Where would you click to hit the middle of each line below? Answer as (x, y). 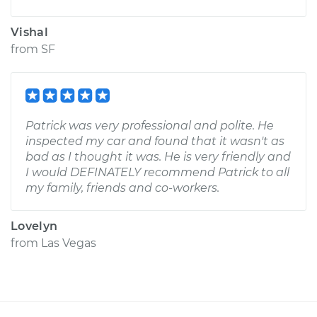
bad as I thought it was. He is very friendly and (158, 157)
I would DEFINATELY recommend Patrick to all (157, 172)
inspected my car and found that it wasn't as (155, 141)
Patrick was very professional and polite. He (150, 126)
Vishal (29, 32)
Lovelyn (34, 226)
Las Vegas (69, 243)
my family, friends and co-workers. (122, 188)
